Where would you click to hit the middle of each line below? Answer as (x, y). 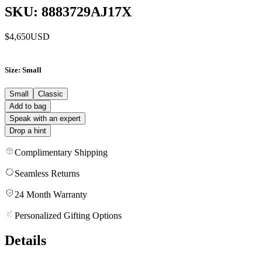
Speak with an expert (45, 118)
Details (25, 240)
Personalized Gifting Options (68, 215)
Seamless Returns (47, 173)
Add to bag (28, 106)
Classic (51, 94)
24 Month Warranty (51, 194)
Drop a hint (28, 130)
